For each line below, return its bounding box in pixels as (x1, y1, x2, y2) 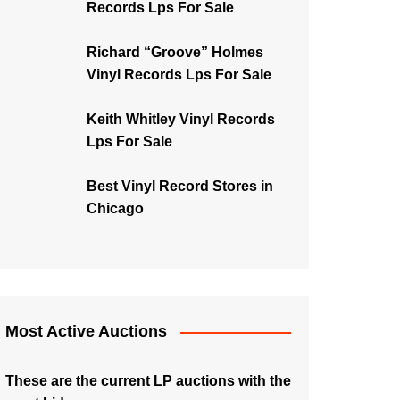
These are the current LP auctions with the (5, 373, 291, 388)
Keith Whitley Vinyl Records (87, 112, 275, 127)
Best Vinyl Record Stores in (87, 179, 273, 194)
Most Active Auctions (5, 322, 167, 340)
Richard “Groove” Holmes (87, 45, 263, 60)
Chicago (87, 201, 144, 216)
